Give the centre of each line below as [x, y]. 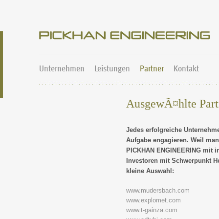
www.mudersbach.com [158, 190]
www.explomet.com [153, 200]
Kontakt [186, 68]
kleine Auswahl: [150, 171]
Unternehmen [62, 68]
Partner [152, 68]
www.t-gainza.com [152, 210]
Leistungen [112, 68]
